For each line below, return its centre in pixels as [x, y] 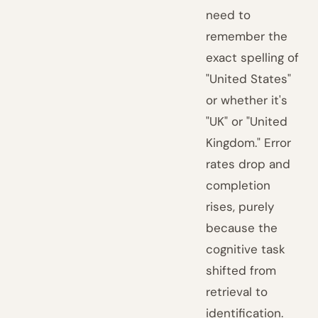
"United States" [249, 79]
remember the [247, 36]
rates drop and [248, 164]
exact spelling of [253, 57]
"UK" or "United [247, 121]
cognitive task [246, 249]
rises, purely [240, 207]
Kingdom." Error [249, 143]
